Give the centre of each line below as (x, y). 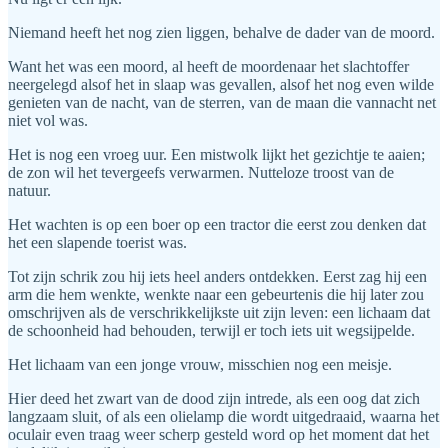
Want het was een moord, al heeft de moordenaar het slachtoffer (208, 67)
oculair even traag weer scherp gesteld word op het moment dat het (218, 435)
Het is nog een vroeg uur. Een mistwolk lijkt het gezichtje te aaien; (216, 155)
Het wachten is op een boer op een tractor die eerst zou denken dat (217, 225)
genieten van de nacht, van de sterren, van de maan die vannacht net (222, 103)
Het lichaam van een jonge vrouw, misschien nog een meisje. (200, 365)
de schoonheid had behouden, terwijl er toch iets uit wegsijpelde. (211, 331)
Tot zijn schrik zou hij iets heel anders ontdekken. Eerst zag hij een (217, 277)
